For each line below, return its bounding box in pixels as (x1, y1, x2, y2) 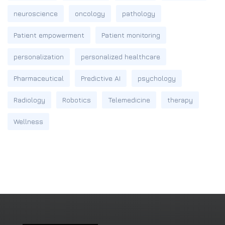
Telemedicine (108, 95, 150, 104)
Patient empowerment (14, 31, 84, 39)
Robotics (62, 95, 91, 104)
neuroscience (14, 9, 58, 18)
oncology (75, 9, 105, 18)
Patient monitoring (101, 31, 160, 39)
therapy (167, 95, 193, 104)
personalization (14, 52, 64, 61)
